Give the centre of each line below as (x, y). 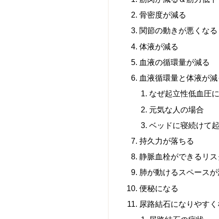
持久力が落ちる (167, 141)
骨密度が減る (163, 15)
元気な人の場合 (176, 109)
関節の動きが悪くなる (179, 31)
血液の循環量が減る (175, 62)
